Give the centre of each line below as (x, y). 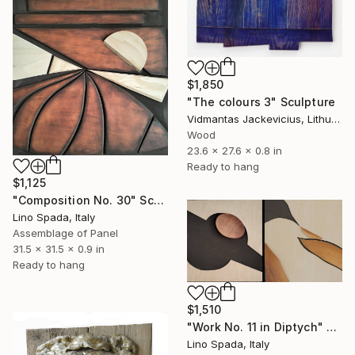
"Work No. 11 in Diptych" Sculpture (332, 327)
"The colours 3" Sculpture (261, 102)
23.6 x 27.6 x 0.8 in (235, 151)
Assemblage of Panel (65, 233)
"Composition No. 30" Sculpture (158, 200)
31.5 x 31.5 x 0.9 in (59, 248)
